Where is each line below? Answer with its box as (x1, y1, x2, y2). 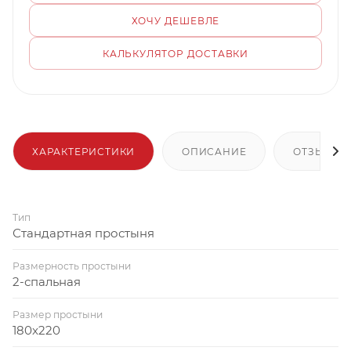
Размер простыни (13, 308, 103, 320)
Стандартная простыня (13, 225, 154, 241)
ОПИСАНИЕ (182, 145, 247, 157)
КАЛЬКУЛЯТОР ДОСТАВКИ (103, 48, 248, 60)
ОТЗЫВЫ (293, 145, 343, 157)
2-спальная (13, 273, 81, 289)
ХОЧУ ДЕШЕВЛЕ (131, 15, 220, 27)
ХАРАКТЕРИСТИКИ (32, 145, 136, 157)
